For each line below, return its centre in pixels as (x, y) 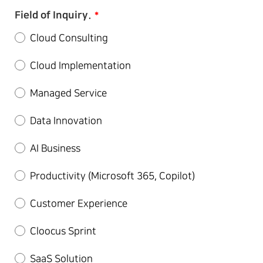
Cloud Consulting (69, 38)
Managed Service (68, 93)
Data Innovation (66, 121)
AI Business (55, 149)
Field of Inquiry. (53, 15)
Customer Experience (79, 204)
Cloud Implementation (80, 66)
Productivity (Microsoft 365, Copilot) (112, 176)
